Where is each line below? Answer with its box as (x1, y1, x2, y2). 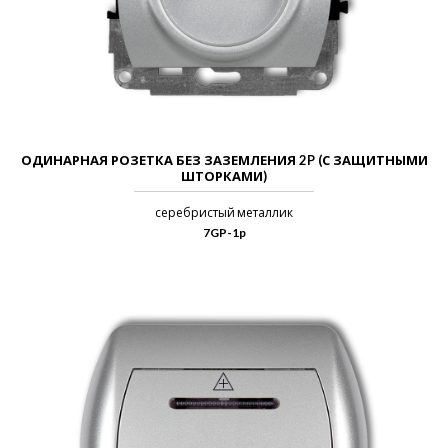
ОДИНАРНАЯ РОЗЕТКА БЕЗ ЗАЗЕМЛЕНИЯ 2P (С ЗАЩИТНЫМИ (20, 152, 428, 169)
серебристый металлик (155, 205, 293, 221)
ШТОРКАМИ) (181, 168, 267, 185)
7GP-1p (202, 225, 246, 241)
